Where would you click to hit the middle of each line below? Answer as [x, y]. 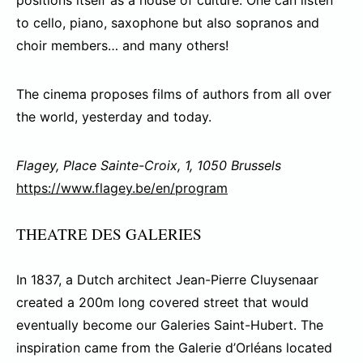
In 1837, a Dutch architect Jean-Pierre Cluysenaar [167, 280]
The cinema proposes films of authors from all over [174, 94]
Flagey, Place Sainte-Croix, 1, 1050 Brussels [149, 166]
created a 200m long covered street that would [162, 303]
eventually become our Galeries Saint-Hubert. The [170, 325]
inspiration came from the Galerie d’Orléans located [174, 348]
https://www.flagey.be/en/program [122, 188]
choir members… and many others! [122, 46]
